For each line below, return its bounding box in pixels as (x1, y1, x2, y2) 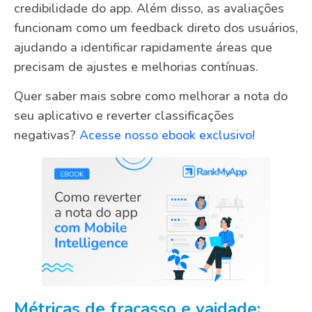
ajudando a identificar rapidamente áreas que (14, 38, 272, 56)
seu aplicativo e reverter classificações (14, 107, 234, 125)
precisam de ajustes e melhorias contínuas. (14, 58, 258, 75)
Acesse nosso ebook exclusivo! (79, 127, 255, 144)
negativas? (14, 127, 79, 144)
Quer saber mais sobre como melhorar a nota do (14, 88, 288, 105)
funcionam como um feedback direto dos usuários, (14, 19, 298, 36)
